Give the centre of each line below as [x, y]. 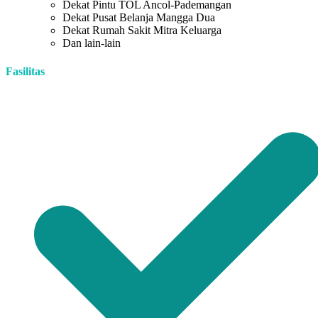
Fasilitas [25, 71]
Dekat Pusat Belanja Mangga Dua [139, 18]
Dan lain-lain [92, 43]
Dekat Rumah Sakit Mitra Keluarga [142, 31]
